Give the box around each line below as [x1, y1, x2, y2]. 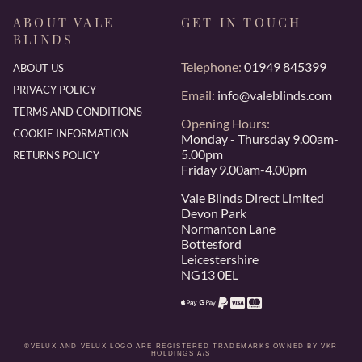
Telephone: [181, 58, 242, 74]
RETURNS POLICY [13, 148, 99, 162]
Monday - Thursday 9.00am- [181, 130, 339, 146]
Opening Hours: [181, 115, 270, 131]
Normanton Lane [181, 220, 276, 236]
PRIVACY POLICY [13, 82, 96, 96]
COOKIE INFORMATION [13, 126, 129, 140]
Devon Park [181, 204, 246, 221]
